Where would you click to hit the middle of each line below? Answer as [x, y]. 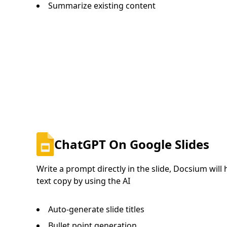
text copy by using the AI [83, 181]
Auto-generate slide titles [96, 209]
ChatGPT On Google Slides [131, 144]
